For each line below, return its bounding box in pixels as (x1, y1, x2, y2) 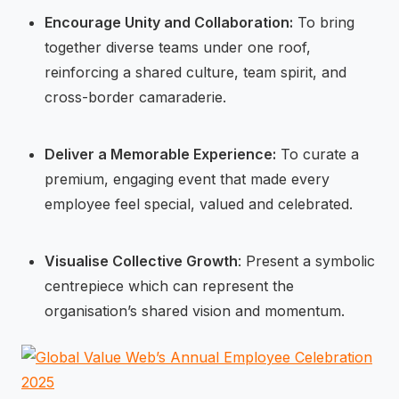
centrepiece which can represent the (44, 276, 294, 295)
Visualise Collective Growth (44, 251, 238, 270)
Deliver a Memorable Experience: (44, 144, 276, 163)
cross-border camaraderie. (44, 87, 226, 106)
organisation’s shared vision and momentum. (44, 301, 345, 320)
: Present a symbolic (237, 251, 375, 270)
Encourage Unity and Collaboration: (44, 12, 293, 31)
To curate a (275, 144, 359, 163)
